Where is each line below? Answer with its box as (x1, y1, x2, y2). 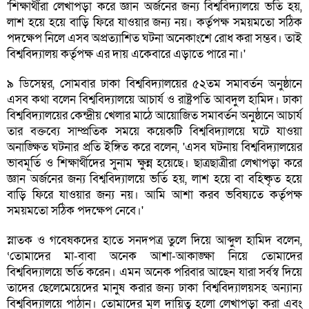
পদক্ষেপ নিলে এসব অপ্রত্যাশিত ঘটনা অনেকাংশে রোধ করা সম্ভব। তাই (7, 30, 302, 47)
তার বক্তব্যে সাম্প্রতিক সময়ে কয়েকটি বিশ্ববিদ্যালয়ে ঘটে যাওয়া (7, 123, 302, 140)
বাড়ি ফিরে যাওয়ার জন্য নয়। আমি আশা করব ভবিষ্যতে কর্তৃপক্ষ (7, 187, 302, 203)
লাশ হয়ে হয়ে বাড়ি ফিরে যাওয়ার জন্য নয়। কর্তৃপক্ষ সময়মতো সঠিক (7, 14, 302, 31)
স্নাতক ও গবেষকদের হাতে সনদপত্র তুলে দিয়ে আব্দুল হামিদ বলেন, (7, 232, 302, 249)
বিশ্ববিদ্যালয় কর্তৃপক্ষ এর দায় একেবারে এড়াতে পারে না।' (7, 46, 246, 63)
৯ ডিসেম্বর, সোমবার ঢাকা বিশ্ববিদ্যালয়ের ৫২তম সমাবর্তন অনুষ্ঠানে (7, 76, 302, 92)
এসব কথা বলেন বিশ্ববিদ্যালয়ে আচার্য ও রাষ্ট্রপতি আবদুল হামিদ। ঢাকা (7, 92, 302, 108)
